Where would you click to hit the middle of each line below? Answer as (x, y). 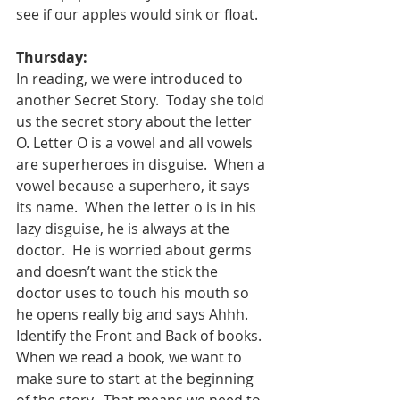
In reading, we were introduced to (131, 78)
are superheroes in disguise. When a (142, 164)
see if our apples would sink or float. (141, 14)
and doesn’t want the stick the (119, 271)
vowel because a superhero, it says (135, 185)
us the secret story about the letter (136, 121)
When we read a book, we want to (131, 357)
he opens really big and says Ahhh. (136, 314)
